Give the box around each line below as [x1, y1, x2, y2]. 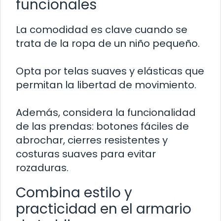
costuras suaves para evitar [16, 147, 156, 161]
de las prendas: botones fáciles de [16, 119, 189, 134]
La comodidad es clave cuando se [16, 23, 187, 37]
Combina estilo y [16, 183, 132, 203]
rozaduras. [16, 161, 69, 175]
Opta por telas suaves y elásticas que [16, 64, 204, 78]
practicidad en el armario [16, 199, 191, 219]
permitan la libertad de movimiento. [16, 78, 196, 92]
